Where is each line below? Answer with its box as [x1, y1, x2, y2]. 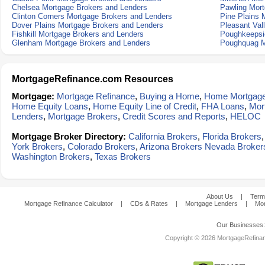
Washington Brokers [12, 151, 90, 161]
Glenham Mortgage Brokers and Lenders [12, 38, 150, 47]
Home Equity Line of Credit [93, 101, 196, 111]
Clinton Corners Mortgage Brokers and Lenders [12, 12, 172, 21]
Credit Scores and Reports [122, 111, 225, 121]
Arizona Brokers [140, 141, 202, 151]
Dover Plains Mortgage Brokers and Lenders [12, 21, 163, 30]
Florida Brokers [202, 131, 261, 141]
